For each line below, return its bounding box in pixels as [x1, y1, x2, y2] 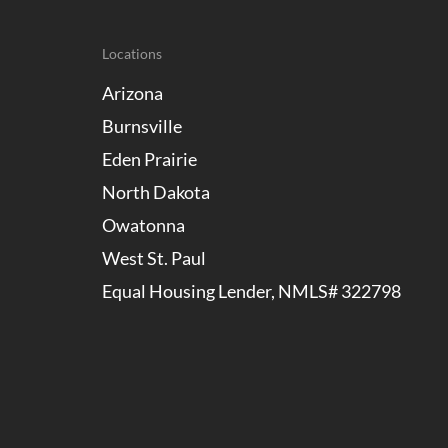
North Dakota [102, 181, 210, 203]
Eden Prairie [102, 148, 197, 170]
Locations [102, 45, 162, 62]
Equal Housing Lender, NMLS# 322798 [102, 280, 401, 302]
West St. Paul [102, 247, 206, 269]
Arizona [102, 82, 163, 104]
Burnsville [102, 115, 182, 137]
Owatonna [102, 214, 185, 236]
